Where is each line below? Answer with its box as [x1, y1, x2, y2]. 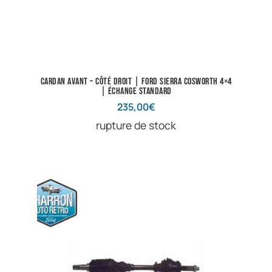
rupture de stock [96, 118, 176, 133]
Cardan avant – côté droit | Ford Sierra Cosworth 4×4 [40, 76, 232, 88]
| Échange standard [100, 86, 172, 98]
